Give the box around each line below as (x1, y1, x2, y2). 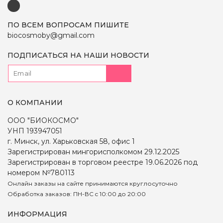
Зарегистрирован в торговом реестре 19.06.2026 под (7, 157, 198, 167)
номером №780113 (7, 168, 75, 177)
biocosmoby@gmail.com (7, 30, 95, 40)
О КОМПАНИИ (7, 98, 63, 107)
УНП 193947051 (7, 126, 62, 135)
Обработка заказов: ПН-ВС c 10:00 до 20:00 (7, 190, 146, 198)
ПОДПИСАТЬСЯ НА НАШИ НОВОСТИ (7, 50, 149, 60)
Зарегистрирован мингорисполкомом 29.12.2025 (7, 147, 179, 156)
